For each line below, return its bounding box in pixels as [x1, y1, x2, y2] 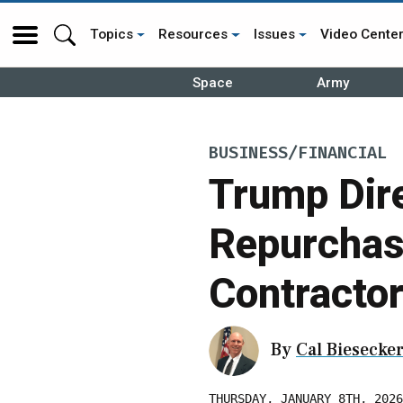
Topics [90, 26, 133, 42]
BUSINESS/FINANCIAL [209, 142, 387, 165]
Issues [253, 26, 295, 42]
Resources [158, 26, 228, 42]
